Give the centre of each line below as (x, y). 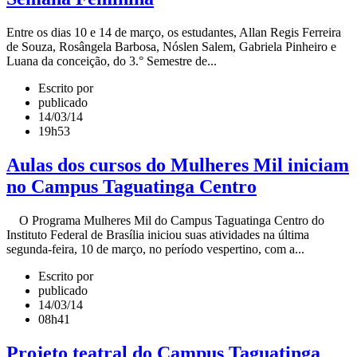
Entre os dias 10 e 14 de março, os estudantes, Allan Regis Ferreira (174, 33)
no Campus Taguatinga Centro (131, 187)
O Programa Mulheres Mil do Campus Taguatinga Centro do (165, 220)
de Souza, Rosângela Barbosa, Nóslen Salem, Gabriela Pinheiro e (171, 47)
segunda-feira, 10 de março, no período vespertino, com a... (155, 249)
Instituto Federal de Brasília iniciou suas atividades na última (158, 234)
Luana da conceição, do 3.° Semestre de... (112, 61)
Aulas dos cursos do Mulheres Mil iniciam (178, 165)
